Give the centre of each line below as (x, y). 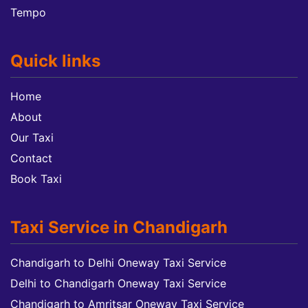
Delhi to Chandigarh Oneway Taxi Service (118, 283)
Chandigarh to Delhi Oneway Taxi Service (118, 263)
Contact (31, 158)
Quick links (55, 61)
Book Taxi (36, 179)
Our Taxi (32, 137)
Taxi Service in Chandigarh (119, 227)
